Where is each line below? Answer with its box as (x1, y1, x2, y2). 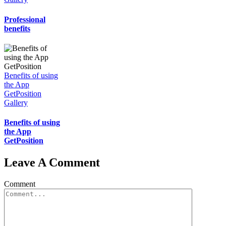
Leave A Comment (4, 156, 100, 169)
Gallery (4, 98, 28, 107)
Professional (4, 15, 45, 24)
